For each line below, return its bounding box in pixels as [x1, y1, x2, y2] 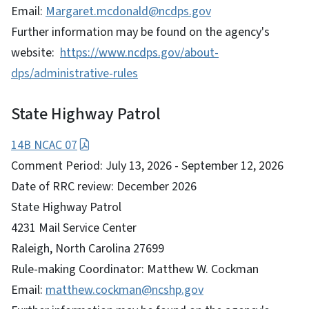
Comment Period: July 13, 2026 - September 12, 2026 [11, 157, 283, 175]
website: [11, 43, 60, 61]
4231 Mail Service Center [11, 219, 137, 237]
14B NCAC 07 [11, 136, 77, 154]
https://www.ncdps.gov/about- [60, 43, 219, 61]
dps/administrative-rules [11, 64, 138, 82]
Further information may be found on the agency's [11, 23, 270, 41]
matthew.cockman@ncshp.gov [46, 281, 203, 299]
